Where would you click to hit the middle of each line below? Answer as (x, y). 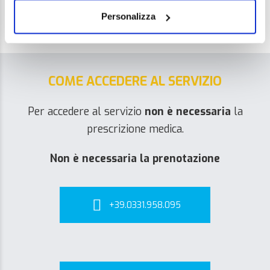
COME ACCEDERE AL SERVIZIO (135, 81)
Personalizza (128, 16)
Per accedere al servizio (86, 111)
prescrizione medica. (135, 129)
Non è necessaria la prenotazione (135, 159)
